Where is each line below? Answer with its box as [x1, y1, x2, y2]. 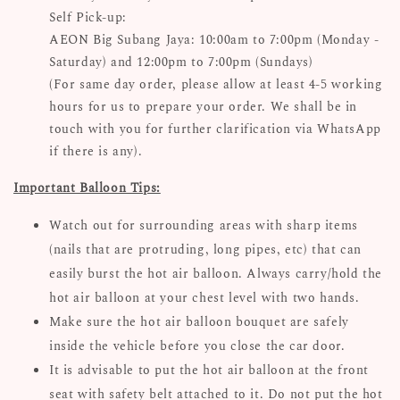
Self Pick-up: [49, 7, 127, 27]
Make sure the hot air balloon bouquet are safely [49, 312, 349, 331]
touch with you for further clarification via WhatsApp [49, 119, 381, 138]
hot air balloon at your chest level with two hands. [49, 287, 364, 307]
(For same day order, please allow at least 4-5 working [49, 74, 383, 94]
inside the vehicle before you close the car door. [49, 336, 346, 355]
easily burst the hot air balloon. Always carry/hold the [49, 263, 383, 283]
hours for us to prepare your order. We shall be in [49, 96, 358, 116]
